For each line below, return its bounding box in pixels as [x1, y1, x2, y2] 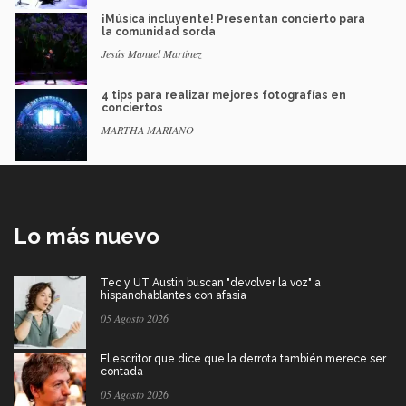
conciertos [101, 101, 163, 115]
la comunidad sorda [101, 25, 216, 39]
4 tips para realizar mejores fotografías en [101, 89, 346, 102]
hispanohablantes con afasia [101, 289, 246, 303]
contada [101, 365, 143, 379]
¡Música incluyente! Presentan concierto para [101, 13, 365, 26]
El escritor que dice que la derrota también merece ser [101, 353, 386, 366]
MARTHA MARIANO [101, 122, 194, 138]
